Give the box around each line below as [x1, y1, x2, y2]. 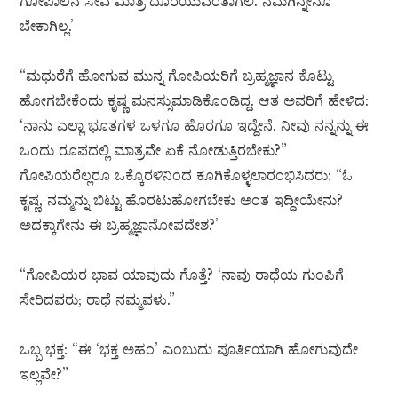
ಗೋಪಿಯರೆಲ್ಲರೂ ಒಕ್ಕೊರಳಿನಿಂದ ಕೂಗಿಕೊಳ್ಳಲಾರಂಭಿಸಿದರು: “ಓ [20, 166, 354, 185]
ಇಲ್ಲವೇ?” [20, 365, 69, 384]
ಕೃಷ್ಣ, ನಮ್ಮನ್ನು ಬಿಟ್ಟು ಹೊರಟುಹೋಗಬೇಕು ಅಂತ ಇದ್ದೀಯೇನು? [20, 191, 344, 210]
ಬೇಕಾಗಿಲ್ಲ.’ [20, 17, 75, 36]
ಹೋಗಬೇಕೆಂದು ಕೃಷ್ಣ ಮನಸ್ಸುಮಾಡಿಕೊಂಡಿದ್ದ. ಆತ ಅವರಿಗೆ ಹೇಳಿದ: [20, 92, 370, 110]
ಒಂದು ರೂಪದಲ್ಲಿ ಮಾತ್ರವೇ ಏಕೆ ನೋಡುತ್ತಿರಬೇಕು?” [20, 141, 288, 160]
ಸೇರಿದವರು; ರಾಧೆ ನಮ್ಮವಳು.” [20, 291, 176, 309]
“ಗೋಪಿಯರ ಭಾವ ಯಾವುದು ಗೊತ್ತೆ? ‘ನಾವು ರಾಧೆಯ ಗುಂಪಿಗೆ [20, 266, 345, 284]
